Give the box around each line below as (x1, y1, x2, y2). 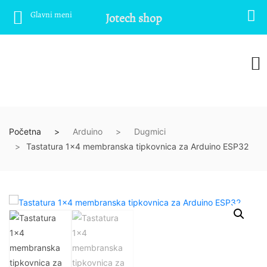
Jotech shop (105, 10, 162, 26)
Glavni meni (30, 9, 72, 20)
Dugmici (134, 126, 166, 136)
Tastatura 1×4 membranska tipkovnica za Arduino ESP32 (26, 141, 249, 151)
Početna (9, 126, 41, 136)
